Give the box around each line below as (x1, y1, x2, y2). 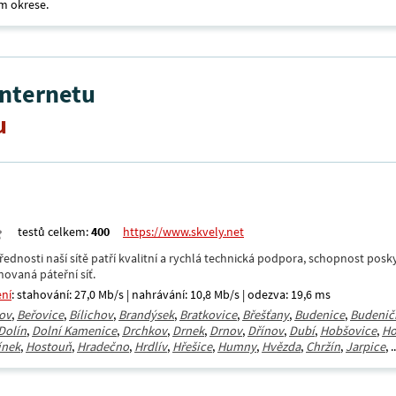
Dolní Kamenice (32, 323, 117, 339)
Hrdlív (134, 339, 167, 354)
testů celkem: (18, 224, 91, 240)
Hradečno (77, 339, 129, 354)
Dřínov (247, 323, 284, 339)
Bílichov (69, 307, 113, 323)
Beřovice (17, 307, 64, 323)
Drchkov (122, 323, 167, 339)
